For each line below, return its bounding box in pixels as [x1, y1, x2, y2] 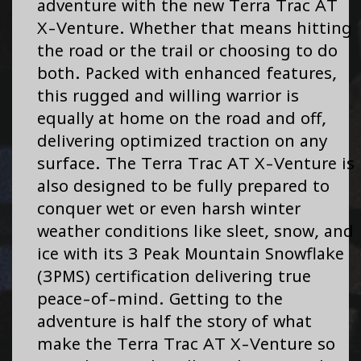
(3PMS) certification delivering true [37, 267, 311, 286]
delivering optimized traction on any [37, 131, 327, 151]
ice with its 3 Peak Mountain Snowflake [37, 244, 344, 263]
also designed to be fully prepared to [37, 176, 330, 196]
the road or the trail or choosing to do [37, 41, 338, 60]
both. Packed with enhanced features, [37, 64, 337, 83]
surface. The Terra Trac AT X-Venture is [37, 154, 355, 173]
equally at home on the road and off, [37, 109, 326, 128]
